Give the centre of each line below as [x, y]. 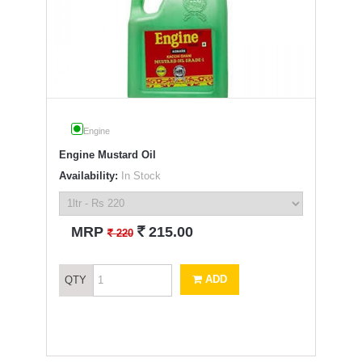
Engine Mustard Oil [107, 154]
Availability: [88, 175]
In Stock [139, 175]
